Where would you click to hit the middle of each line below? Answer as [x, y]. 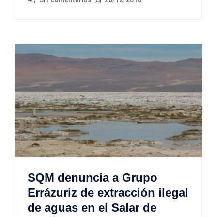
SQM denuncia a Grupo [93, 177]
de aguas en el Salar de [92, 207]
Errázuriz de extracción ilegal [108, 192]
